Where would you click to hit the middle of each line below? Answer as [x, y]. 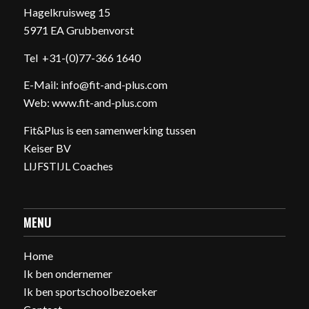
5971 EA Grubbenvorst [78, 30]
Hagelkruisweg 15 [67, 12]
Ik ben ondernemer [68, 274]
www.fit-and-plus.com [104, 103]
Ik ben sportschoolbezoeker [90, 292]
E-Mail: [42, 85]
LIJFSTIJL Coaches [68, 166]
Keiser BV [47, 148]
